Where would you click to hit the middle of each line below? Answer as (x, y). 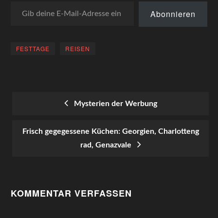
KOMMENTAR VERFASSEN (72, 193)
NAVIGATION (49, 141)
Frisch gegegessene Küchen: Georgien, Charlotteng (110, 131)
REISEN (78, 48)
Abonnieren (173, 14)
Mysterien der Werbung (113, 104)
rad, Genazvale (108, 145)
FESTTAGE (33, 48)
